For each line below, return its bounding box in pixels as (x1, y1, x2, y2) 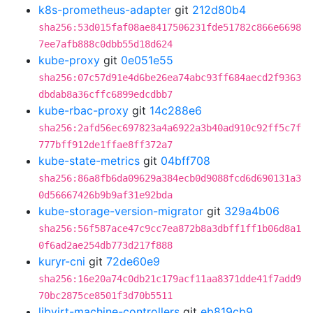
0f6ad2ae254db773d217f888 (38, 240, 173, 251)
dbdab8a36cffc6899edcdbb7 (38, 89, 173, 100)
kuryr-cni (38, 254, 85, 268)
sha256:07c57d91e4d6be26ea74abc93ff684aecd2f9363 (38, 72, 301, 83)
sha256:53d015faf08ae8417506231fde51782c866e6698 (38, 22, 301, 33)
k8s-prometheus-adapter (38, 3, 171, 17)
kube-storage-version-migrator (38, 204, 203, 218)
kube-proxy (38, 53, 100, 67)
